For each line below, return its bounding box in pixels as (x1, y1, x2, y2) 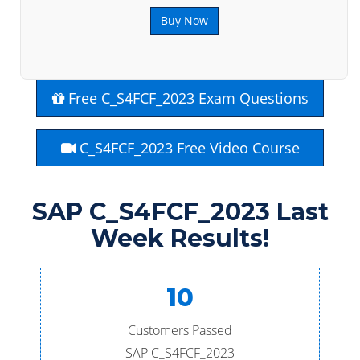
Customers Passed (128, 321, 232, 339)
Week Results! (91, 223, 269, 253)
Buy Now (160, 13, 208, 28)
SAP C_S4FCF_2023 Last (31, 197, 329, 227)
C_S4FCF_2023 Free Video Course (75, 138, 300, 157)
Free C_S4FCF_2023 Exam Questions (63, 88, 309, 108)
